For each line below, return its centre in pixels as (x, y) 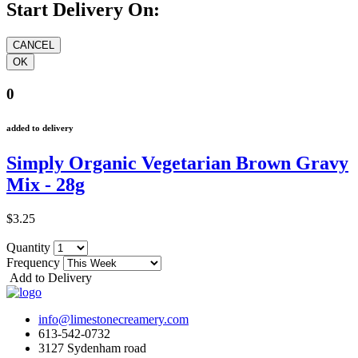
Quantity (30, 247)
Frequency (35, 262)
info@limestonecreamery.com (113, 319)
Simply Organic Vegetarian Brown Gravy (177, 163)
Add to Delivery (49, 277)
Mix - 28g (46, 184)
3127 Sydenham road (92, 348)
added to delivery (40, 128)
